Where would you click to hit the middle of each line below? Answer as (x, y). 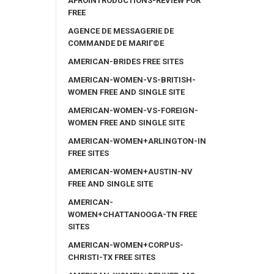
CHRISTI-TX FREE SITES (112, 257)
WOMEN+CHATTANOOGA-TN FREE (132, 214)
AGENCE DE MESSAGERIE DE (121, 31)
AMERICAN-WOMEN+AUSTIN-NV (130, 171)
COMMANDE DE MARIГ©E (116, 43)
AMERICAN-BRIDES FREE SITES (126, 61)
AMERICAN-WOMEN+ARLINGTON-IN (137, 141)
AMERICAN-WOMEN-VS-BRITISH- (132, 80)
